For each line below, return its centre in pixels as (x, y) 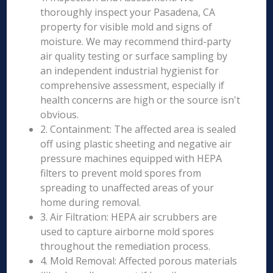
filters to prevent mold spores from (121, 173)
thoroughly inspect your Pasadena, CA (128, 12)
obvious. (60, 115)
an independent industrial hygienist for (130, 71)
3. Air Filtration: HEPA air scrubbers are (129, 217)
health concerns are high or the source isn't (140, 100)
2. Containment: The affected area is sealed (138, 129)
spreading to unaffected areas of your (127, 188)
